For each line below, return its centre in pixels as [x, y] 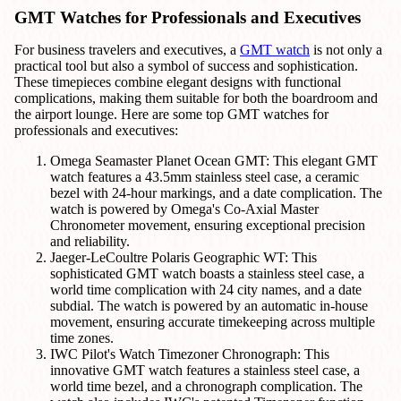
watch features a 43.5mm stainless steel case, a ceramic [205, 177]
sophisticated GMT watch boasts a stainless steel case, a [207, 274]
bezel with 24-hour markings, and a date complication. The [216, 193]
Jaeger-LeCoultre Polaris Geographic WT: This [183, 258]
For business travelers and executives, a [127, 50]
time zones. [82, 338]
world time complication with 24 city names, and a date [206, 290]
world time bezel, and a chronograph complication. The [206, 387]
